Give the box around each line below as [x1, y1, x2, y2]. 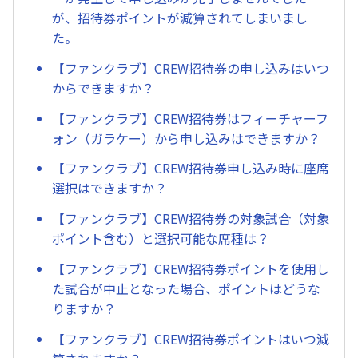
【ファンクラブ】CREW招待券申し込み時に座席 [52, 158, 329, 178]
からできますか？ [52, 78, 154, 97]
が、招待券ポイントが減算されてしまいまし [52, 8, 308, 28]
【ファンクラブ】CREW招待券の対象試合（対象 [52, 209, 329, 229]
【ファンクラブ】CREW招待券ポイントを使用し [52, 258, 329, 278]
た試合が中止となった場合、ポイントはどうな [52, 278, 320, 298]
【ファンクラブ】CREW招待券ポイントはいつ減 [52, 328, 329, 348]
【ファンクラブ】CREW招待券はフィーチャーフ [52, 108, 328, 128]
